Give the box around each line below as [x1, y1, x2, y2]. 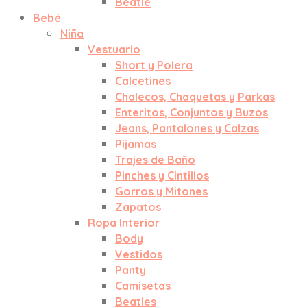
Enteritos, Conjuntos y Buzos [115, 106, 268, 119]
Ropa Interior [88, 216, 160, 230]
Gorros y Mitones [115, 184, 208, 198]
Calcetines [115, 74, 171, 88]
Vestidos [115, 247, 162, 261]
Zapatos [115, 200, 161, 214]
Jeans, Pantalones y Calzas [115, 121, 259, 135]
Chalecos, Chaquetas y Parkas [115, 90, 275, 103]
